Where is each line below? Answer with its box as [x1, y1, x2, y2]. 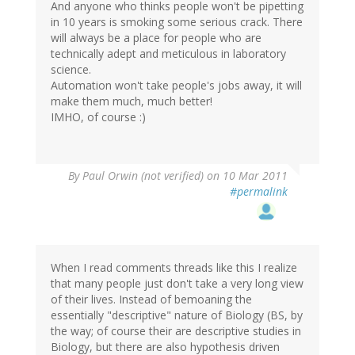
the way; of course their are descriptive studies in [51, 323, 301, 338]
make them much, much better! [51, 93, 212, 109]
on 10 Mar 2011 [204, 167, 288, 183]
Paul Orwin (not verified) [82, 167, 204, 183]
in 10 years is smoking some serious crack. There [51, 13, 303, 29]
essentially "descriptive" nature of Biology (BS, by [51, 307, 303, 323]
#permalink [230, 183, 288, 199]
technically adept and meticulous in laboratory [51, 45, 286, 61]
